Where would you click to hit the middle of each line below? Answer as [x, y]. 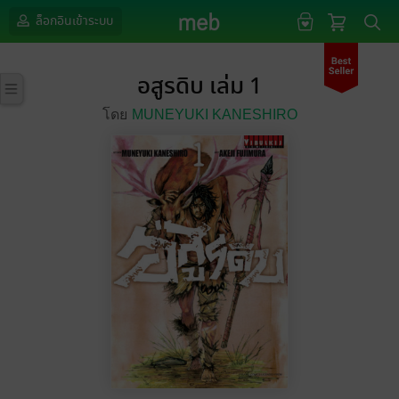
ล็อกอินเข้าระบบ [73, 21]
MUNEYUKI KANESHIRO [214, 114]
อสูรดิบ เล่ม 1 [199, 87]
